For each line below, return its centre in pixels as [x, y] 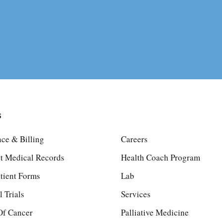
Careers [134, 139]
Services [136, 194]
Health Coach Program [160, 157]
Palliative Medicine [155, 212]
